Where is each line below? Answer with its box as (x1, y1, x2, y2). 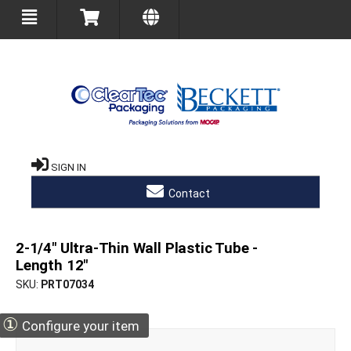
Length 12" (16, 256, 89, 274)
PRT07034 (41, 278, 94, 291)
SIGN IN (51, 161, 86, 173)
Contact (165, 186, 210, 200)
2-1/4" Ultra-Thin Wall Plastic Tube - (16, 239, 259, 257)
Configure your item (19, 318, 139, 335)
